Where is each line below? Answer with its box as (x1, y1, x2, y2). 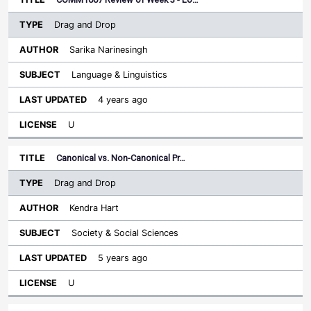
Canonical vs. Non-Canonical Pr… (56, 153, 185, 163)
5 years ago (98, 253, 148, 263)
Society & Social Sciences (72, 228, 178, 238)
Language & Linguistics (72, 69, 167, 80)
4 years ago (98, 94, 148, 105)
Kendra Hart (69, 203, 119, 213)
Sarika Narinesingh (69, 44, 148, 55)
